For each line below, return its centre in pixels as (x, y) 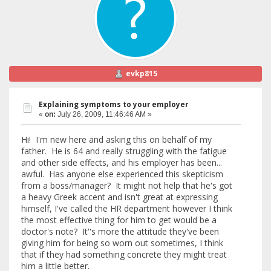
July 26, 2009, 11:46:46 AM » (104, 114)
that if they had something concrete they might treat (124, 255)
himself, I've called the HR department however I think (127, 209)
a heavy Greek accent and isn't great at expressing (119, 197)
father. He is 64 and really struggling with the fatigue (124, 151)
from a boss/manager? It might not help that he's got (127, 186)
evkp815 (141, 74)
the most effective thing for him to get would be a (119, 220)
